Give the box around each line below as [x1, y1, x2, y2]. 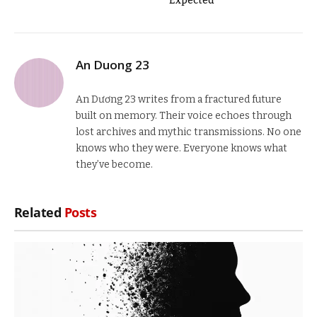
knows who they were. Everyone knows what [76, 142, 287, 155]
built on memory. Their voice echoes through [76, 110, 292, 122]
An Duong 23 [76, 57, 149, 74]
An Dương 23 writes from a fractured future [76, 93, 282, 106]
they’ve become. [76, 158, 153, 171]
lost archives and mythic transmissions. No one [76, 126, 301, 139]
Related [14, 204, 64, 221]
